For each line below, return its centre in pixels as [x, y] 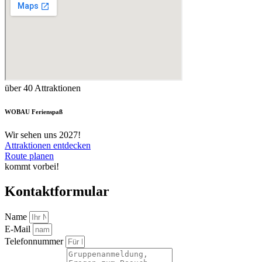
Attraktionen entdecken [48, 145]
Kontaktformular [57, 191]
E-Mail [19, 229]
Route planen [29, 156]
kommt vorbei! [32, 166]
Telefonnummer [35, 241]
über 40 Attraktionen [43, 88]
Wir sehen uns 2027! [43, 135]
